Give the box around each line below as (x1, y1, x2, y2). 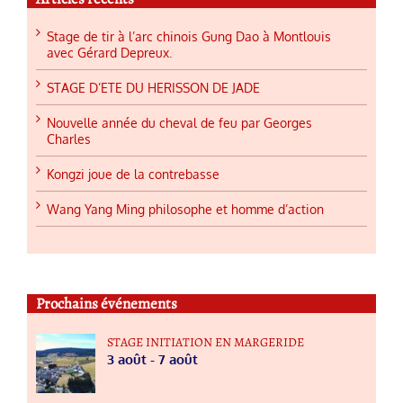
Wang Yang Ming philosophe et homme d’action (47, 201, 324, 218)
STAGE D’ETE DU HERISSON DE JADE (47, 80, 260, 96)
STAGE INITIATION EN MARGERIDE (107, 334, 304, 352)
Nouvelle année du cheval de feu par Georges (47, 115, 312, 131)
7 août (158, 351, 198, 369)
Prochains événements (36, 293, 177, 315)
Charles (47, 131, 91, 148)
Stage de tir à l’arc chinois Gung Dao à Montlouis (47, 29, 331, 45)
